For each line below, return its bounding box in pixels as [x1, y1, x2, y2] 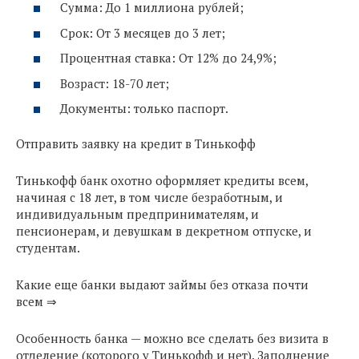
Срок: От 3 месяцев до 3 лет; [60, 24, 225, 41]
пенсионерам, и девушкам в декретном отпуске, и [16, 222, 312, 239]
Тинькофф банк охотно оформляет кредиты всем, [16, 171, 308, 188]
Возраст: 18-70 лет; [60, 75, 169, 91]
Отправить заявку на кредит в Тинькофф [16, 135, 256, 151]
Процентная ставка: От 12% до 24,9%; [60, 50, 276, 67]
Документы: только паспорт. [60, 100, 228, 117]
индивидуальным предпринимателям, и [16, 205, 259, 222]
